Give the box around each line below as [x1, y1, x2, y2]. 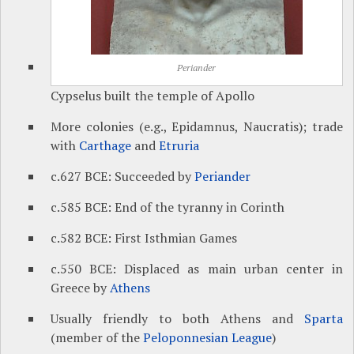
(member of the [51, 329, 144, 347]
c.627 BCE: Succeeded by [51, 168, 195, 186]
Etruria [159, 137, 200, 155]
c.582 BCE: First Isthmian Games [51, 229, 238, 247]
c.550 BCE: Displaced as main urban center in [51, 260, 343, 278]
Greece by [51, 279, 111, 297]
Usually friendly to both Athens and [51, 310, 304, 328]
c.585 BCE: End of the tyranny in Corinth [51, 198, 285, 217]
